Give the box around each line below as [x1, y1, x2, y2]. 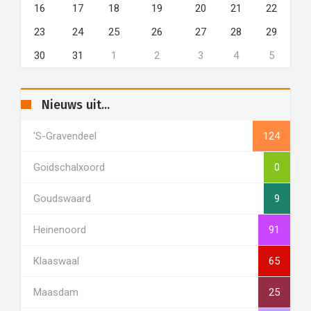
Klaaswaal [33, 255, 79, 267]
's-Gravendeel [33, 130, 96, 142]
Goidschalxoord [33, 161, 105, 174]
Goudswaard [33, 192, 91, 205]
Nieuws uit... [42, 97, 110, 112]
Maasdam [33, 286, 78, 299]
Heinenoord [33, 224, 86, 236]
